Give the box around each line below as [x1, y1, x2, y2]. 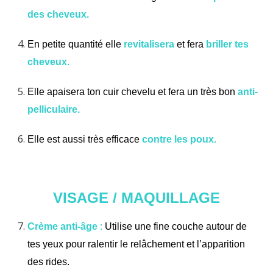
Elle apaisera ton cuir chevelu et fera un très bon [27, 86, 238, 97]
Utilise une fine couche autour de [102, 221, 247, 232]
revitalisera [124, 38, 174, 49]
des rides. [27, 256, 69, 267]
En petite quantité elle [27, 38, 124, 49]
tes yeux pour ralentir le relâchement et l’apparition [27, 238, 245, 249]
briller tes [206, 38, 249, 49]
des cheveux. [27, 9, 89, 19]
